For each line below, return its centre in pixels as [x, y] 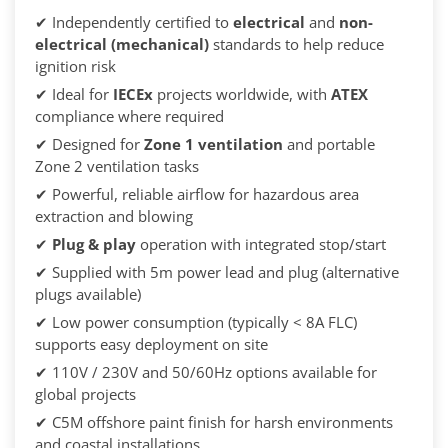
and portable [329, 144]
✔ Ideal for [74, 94]
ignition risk [75, 66]
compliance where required [129, 116]
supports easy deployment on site [151, 344]
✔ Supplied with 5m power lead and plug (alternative [217, 272]
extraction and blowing [114, 216]
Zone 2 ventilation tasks [117, 166]
